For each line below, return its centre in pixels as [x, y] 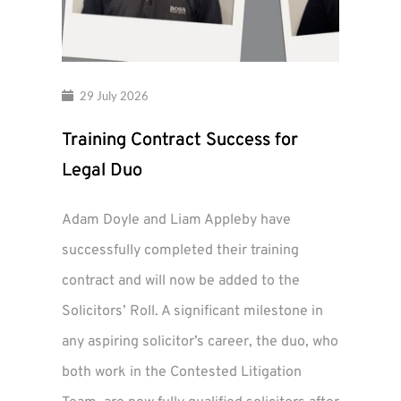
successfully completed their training [180, 251]
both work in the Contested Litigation [182, 373]
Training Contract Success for [180, 141]
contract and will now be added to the [181, 282]
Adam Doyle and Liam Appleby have [176, 221]
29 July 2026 [114, 95]
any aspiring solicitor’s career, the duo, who [200, 342]
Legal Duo [102, 171]
